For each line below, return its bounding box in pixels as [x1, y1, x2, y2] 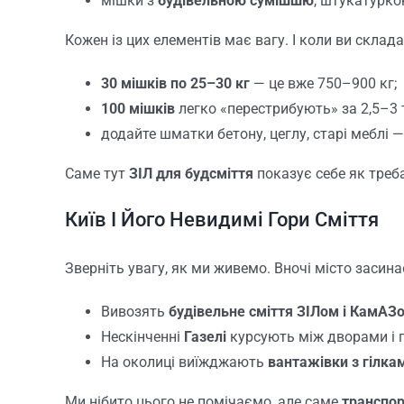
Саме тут [64, 164, 129, 182]
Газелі [183, 328, 226, 346]
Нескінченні [100, 328, 184, 346]
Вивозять [100, 303, 169, 321]
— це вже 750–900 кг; [249, 74, 397, 92]
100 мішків [100, 99, 175, 117]
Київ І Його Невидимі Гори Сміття [64, 207, 379, 231]
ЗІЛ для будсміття [128, 164, 253, 182]
